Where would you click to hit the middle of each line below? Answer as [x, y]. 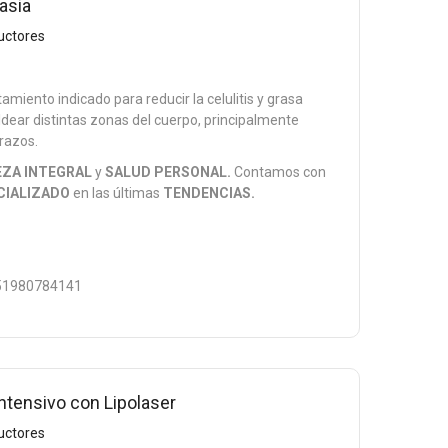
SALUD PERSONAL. [168, 172]
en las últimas [117, 193]
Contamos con [279, 172]
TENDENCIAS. [209, 193]
